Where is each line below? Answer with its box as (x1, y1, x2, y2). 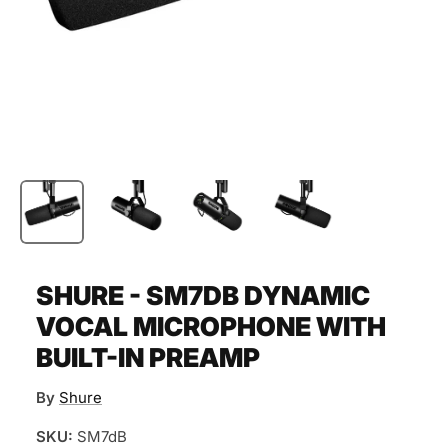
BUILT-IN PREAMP (36, 342, 260, 374)
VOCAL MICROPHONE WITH (36, 311, 386, 343)
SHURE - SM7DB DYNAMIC (36, 280, 370, 312)
